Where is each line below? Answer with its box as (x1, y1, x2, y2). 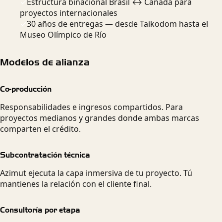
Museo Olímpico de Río (20, 29, 107, 41)
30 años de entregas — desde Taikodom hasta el (27, 18, 208, 30)
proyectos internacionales (20, 7, 117, 19)
